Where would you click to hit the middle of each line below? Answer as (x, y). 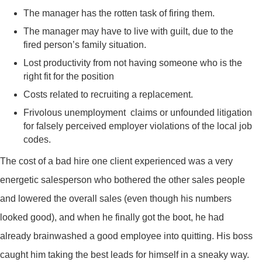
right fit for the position (69, 76)
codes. (37, 139)
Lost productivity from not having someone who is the (133, 63)
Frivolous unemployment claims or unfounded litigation (138, 113)
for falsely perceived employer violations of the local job (138, 126)
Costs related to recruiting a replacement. (108, 94)
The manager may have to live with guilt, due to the (128, 31)
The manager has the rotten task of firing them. (119, 13)
